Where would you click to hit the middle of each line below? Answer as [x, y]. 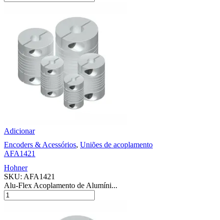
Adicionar [19, 131]
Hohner [16, 168]
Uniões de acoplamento [116, 145]
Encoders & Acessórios [40, 145]
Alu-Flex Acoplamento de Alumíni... [61, 186]
